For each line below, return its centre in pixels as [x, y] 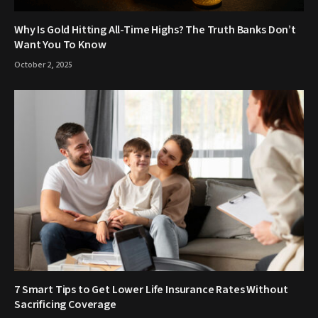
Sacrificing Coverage [65, 305]
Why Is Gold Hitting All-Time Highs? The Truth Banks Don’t [155, 30]
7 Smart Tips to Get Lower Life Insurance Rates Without [151, 290]
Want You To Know [60, 45]
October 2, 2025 [43, 65]
